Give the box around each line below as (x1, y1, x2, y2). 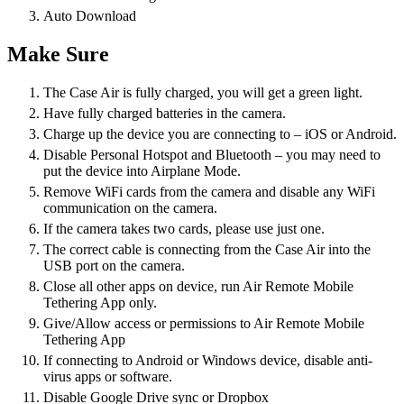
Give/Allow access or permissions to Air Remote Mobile (43, 316, 364, 331)
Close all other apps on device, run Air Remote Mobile (43, 279, 353, 294)
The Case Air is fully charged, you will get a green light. (43, 85, 363, 100)
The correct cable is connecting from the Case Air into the (43, 242, 371, 257)
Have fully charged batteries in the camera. (43, 106, 286, 121)
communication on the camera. (43, 200, 217, 216)
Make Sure (7, 42, 109, 67)
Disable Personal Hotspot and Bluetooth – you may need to (43, 147, 381, 162)
